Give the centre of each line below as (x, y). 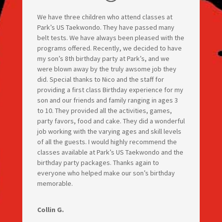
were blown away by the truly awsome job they (107, 69)
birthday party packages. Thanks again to (98, 163)
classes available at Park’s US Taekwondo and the (110, 152)
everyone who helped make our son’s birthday (106, 173)
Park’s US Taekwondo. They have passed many (106, 28)
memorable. (55, 184)
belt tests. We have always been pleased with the (111, 38)
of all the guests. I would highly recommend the (107, 142)
